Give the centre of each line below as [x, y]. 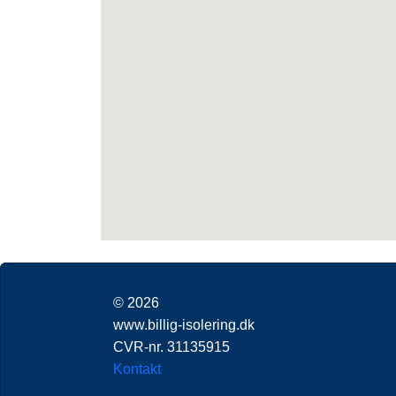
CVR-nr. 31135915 [172, 346]
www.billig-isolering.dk [184, 324]
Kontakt [137, 369]
